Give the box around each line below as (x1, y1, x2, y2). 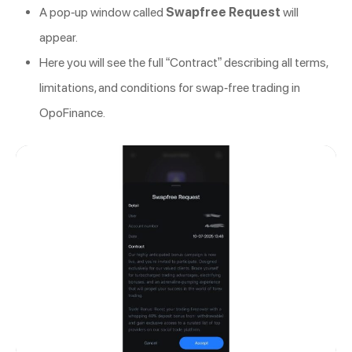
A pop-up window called (39, 5, 166, 20)
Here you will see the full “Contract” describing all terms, (39, 55, 328, 71)
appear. (39, 30, 78, 46)
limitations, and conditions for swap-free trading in (39, 80, 300, 96)
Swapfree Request (166, 5, 280, 20)
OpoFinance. (39, 105, 105, 121)
